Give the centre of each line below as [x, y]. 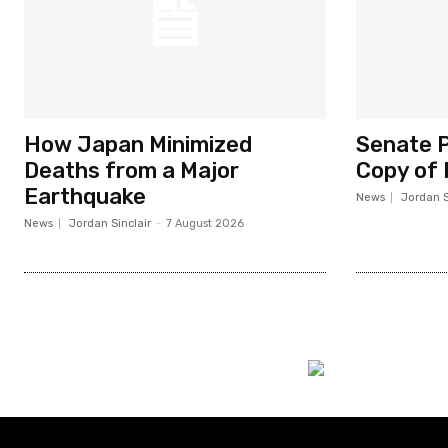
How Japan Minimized [138, 144]
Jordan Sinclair [110, 223]
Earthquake [85, 196]
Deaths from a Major [131, 170]
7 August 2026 [205, 223]
